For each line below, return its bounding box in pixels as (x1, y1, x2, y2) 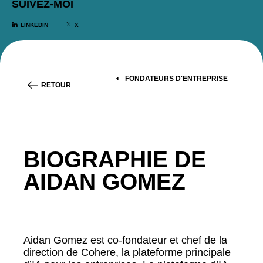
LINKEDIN (21, 21, 48, 28)
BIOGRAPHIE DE (23, 146, 206, 172)
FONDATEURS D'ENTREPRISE (125, 74, 228, 83)
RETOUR (41, 81, 71, 90)
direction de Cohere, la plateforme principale (23, 246, 231, 258)
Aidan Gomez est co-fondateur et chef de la (23, 234, 227, 246)
